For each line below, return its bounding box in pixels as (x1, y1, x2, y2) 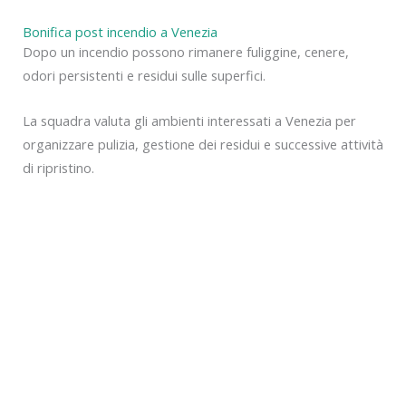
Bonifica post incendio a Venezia (23, 23, 217, 42)
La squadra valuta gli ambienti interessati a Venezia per (23, 111, 356, 130)
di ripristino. (23, 158, 94, 177)
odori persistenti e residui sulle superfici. (23, 66, 266, 85)
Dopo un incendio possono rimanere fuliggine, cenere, (23, 43, 349, 62)
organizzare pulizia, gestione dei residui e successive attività (23, 134, 383, 153)
